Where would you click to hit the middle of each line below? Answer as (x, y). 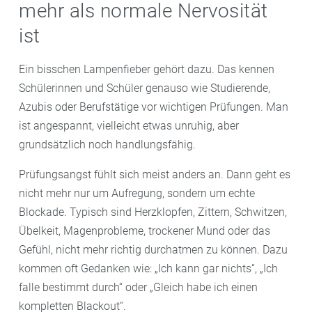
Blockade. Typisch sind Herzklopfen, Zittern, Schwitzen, (153, 212)
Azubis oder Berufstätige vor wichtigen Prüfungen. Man (154, 107)
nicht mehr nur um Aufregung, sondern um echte (137, 193)
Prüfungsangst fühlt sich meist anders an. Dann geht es (155, 174)
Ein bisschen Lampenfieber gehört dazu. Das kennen (147, 69)
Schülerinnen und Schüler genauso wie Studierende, (145, 88)
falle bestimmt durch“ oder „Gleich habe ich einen (138, 287)
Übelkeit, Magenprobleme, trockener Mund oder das (145, 231)
